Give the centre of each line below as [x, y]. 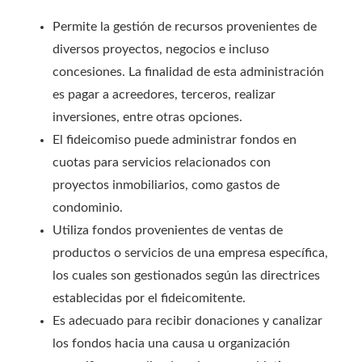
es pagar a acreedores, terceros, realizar [164, 94]
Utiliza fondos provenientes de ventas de [168, 230]
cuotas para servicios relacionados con [162, 162]
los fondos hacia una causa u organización [171, 343]
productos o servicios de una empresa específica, [190, 253]
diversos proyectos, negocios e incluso [161, 49]
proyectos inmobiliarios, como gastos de [166, 185]
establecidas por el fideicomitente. [149, 298]
